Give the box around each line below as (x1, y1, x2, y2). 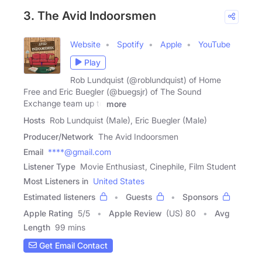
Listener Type (23, 161, 75, 171)
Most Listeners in (23, 175, 88, 186)
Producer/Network (23, 131, 94, 142)
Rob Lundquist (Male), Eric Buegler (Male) (50, 115, 207, 125)
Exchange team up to (23, 98, 104, 108)
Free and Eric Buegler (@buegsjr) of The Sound (23, 86, 201, 96)
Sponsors (182, 191, 218, 202)
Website (70, 39, 101, 49)
